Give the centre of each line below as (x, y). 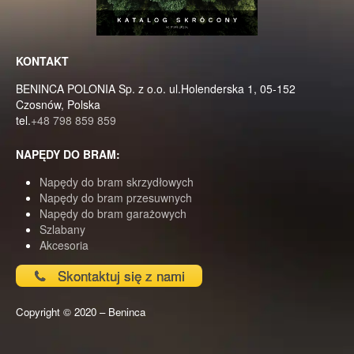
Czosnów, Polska (58, 105)
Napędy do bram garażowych (113, 213)
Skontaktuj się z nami (119, 276)
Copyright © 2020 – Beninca (81, 312)
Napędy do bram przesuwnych (116, 197)
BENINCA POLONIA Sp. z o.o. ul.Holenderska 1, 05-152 (156, 89)
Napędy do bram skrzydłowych (117, 181)
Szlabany (62, 229)
